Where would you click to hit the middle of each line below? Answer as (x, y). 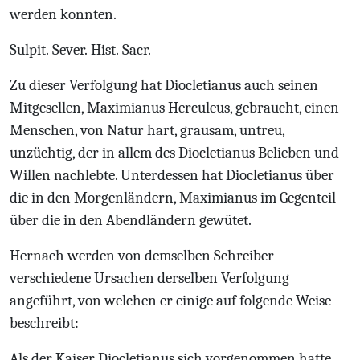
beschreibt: (44, 323)
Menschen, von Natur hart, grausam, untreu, (147, 130)
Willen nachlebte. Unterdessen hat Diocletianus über (172, 175)
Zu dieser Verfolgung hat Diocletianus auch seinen (164, 85)
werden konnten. (63, 14)
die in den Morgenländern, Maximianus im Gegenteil (173, 198)
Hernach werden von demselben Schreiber (142, 256)
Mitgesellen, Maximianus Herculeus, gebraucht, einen (174, 108)
